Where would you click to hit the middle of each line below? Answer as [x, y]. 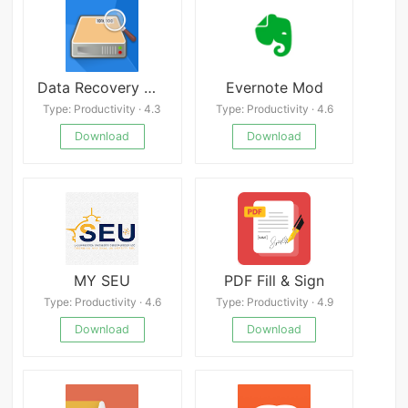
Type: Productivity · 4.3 [102, 109]
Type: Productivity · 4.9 [274, 302]
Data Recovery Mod [150, 87]
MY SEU [102, 280]
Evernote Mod [274, 87]
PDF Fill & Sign [275, 280]
